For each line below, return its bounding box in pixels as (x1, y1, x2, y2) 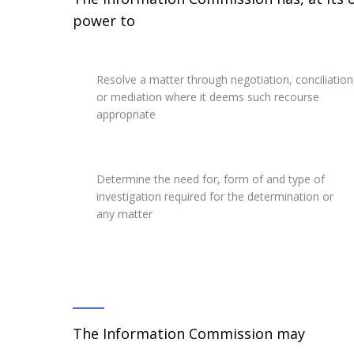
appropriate (96, 107, 156, 122)
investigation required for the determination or (96, 189, 333, 205)
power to (73, 11, 135, 31)
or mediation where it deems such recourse (96, 89, 319, 105)
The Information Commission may (73, 324, 305, 344)
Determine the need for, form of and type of (96, 171, 325, 187)
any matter (96, 206, 153, 222)
